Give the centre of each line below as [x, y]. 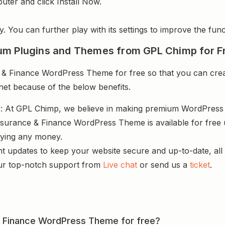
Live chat [120, 164]
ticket [200, 164]
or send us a [163, 164]
